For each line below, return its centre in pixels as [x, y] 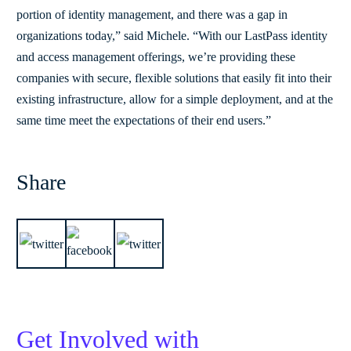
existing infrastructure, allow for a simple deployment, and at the [175, 99]
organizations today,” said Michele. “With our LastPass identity [172, 35]
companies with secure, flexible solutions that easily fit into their [174, 78]
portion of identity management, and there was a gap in [152, 14]
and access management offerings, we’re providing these [156, 56]
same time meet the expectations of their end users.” [144, 120]
